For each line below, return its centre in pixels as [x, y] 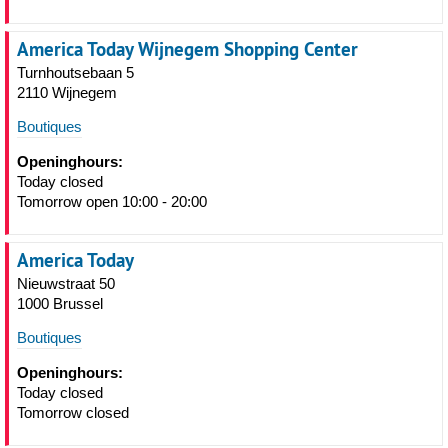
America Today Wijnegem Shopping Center [187, 49]
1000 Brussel [60, 303]
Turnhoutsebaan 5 [75, 72]
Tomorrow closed [73, 412]
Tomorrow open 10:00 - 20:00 [112, 201]
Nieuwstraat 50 [66, 283]
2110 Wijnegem [67, 92]
